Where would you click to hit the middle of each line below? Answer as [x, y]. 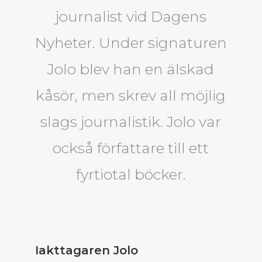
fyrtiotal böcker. [131, 175]
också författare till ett [131, 148]
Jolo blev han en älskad [131, 69]
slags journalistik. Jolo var [131, 122]
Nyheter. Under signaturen [131, 43]
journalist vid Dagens [131, 17]
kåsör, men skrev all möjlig [131, 96]
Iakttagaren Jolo [86, 251]
